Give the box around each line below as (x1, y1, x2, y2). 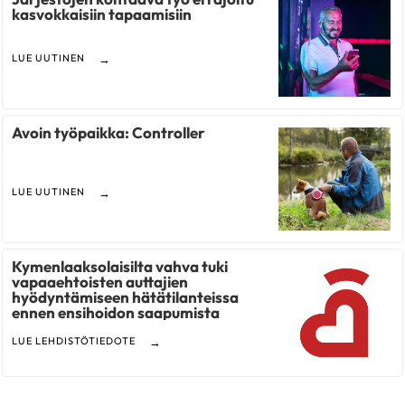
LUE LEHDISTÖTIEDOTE (12, 334, 137, 348)
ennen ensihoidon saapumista (12, 303, 221, 323)
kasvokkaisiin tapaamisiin (12, 5, 193, 24)
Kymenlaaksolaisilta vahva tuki (12, 257, 229, 277)
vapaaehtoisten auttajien (12, 272, 189, 292)
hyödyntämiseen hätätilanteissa (12, 287, 240, 307)
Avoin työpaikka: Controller (12, 123, 206, 143)
